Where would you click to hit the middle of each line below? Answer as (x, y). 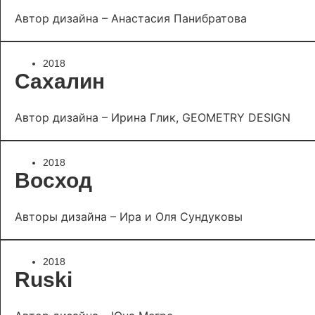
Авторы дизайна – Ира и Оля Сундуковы (129, 217)
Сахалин (60, 81)
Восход (53, 180)
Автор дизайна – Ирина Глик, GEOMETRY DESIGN (153, 117)
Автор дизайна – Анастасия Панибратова (131, 18)
